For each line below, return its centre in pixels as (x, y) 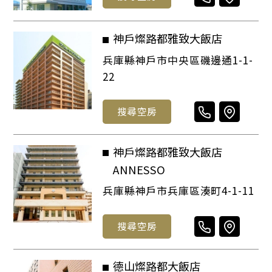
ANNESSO (140, 169)
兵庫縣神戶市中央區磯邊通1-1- (178, 59)
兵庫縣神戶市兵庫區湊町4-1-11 (178, 191)
